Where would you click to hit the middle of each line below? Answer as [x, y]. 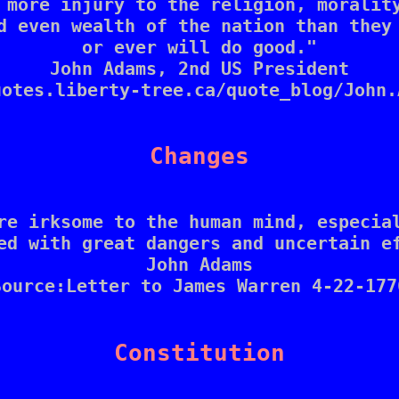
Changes [199, 155]
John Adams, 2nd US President [199, 68]
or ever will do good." [199, 47]
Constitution [199, 352]
